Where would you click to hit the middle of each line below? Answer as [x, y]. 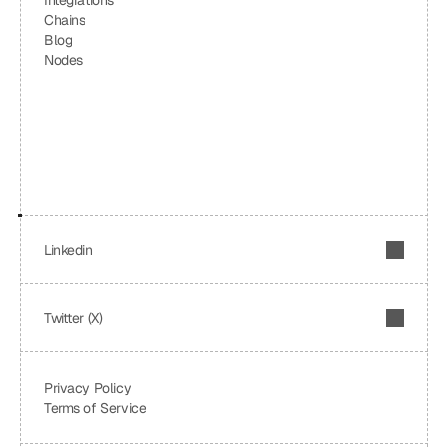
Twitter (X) [73, 318]
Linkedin [68, 250]
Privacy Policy [88, 388]
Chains [65, 20]
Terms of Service [95, 408]
